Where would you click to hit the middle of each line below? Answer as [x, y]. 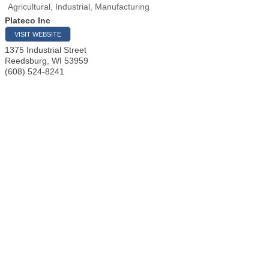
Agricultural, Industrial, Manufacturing [79, 7]
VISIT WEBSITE [38, 34]
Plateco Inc [28, 20]
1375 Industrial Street [46, 50]
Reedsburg [26, 61]
